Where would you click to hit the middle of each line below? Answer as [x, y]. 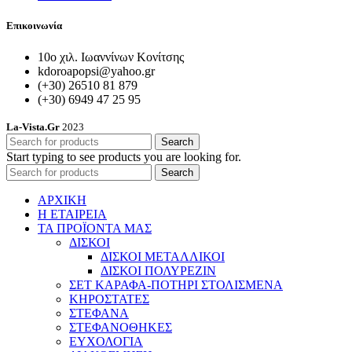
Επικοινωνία [34, 26]
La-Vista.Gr [33, 126]
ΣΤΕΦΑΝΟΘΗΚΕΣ [121, 327]
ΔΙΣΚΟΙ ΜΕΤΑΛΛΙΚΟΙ [163, 256]
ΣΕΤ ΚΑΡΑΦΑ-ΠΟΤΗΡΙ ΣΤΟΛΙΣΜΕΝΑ [176, 284]
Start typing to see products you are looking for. [124, 156]
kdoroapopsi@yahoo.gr [96, 71]
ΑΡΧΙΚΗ [62, 200]
